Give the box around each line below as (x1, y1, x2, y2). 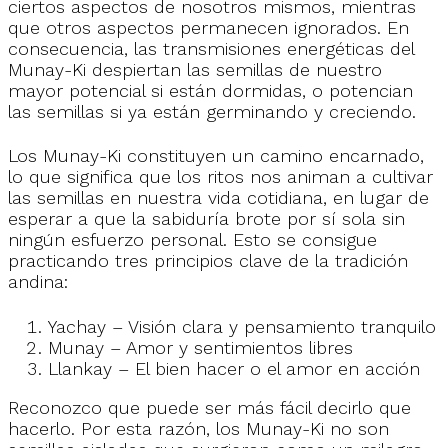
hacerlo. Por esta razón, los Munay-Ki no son (8, 417, 389, 439)
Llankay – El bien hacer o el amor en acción (48, 357, 420, 379)
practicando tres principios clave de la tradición (8, 250, 408, 272)
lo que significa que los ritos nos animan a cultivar (8, 166, 433, 188)
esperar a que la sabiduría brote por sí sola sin (8, 208, 405, 230)
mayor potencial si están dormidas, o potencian (8, 79, 413, 101)
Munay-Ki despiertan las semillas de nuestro (8, 58, 382, 80)
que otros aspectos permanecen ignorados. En (8, 16, 409, 38)
